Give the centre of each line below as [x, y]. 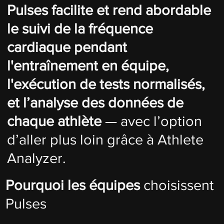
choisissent [177, 185]
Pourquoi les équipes [72, 185]
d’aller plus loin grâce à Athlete [105, 140]
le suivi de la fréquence [80, 29]
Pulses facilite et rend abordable [109, 10]
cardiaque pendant [67, 47]
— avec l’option [152, 121]
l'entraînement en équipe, [88, 66]
